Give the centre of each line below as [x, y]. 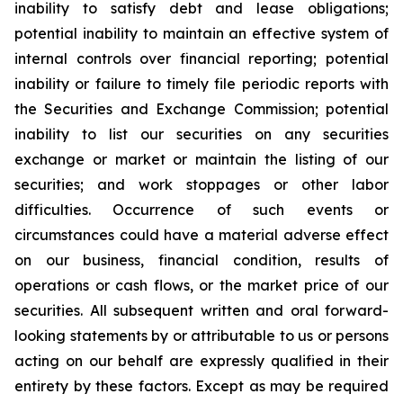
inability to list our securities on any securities [201, 134]
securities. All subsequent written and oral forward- [201, 310]
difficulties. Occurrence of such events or [201, 210]
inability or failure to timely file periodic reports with [201, 84]
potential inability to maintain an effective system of [201, 33]
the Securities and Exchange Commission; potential [201, 109]
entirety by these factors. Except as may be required [201, 386]
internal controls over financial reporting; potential [201, 58]
